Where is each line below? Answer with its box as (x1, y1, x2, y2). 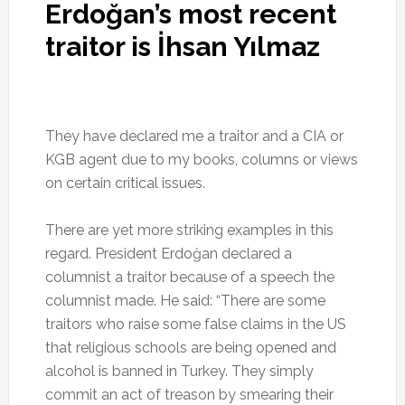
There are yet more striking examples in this (44, 221, 334, 239)
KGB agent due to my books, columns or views (44, 150, 358, 168)
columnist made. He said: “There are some (44, 291, 325, 309)
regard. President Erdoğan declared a (44, 244, 292, 262)
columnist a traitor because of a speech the (44, 268, 334, 286)
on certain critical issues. (44, 174, 205, 192)
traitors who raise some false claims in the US (44, 315, 346, 333)
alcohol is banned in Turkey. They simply (44, 362, 314, 380)
